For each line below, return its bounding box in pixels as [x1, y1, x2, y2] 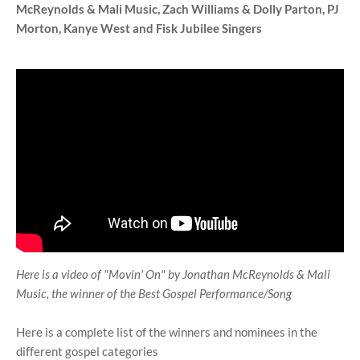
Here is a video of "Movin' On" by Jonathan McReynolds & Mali [16, 267, 330, 282]
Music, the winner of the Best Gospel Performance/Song [16, 286, 292, 301]
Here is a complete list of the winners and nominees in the [16, 325, 317, 340]
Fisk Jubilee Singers [156, 20, 262, 35]
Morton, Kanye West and [16, 20, 156, 35]
